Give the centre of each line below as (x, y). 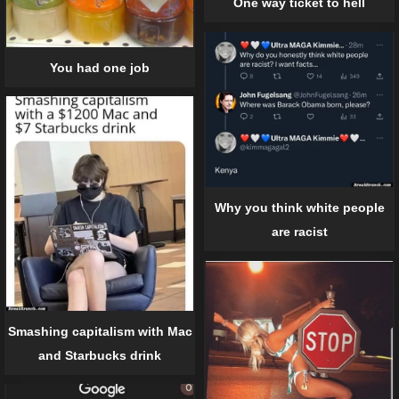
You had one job (100, 67)
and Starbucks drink (100, 355)
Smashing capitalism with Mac (100, 331)
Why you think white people (299, 208)
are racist (299, 232)
